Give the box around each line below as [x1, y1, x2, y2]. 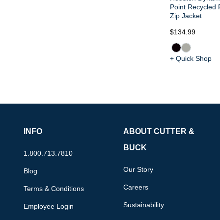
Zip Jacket [169, 11, 202, 20]
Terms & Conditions [24, 184, 84, 192]
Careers [123, 183, 149, 191]
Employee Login [24, 202, 74, 210]
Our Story [123, 165, 154, 173]
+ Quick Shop [169, 54, 212, 62]
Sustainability [123, 200, 165, 209]
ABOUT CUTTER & [123, 127, 195, 136]
